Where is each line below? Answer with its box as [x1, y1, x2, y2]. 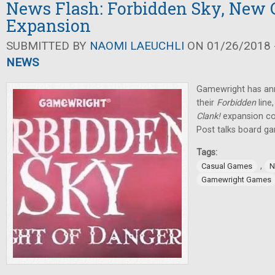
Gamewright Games [201, 175, 271, 184]
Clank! [196, 111, 223, 122]
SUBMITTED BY [6, 39, 90, 53]
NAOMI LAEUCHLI [90, 39, 184, 53]
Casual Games [201, 161, 252, 171]
